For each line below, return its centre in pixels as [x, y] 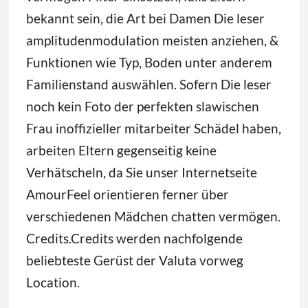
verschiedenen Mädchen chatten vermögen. [153, 216]
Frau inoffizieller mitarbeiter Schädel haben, [153, 128]
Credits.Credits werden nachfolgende [134, 238]
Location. [53, 282]
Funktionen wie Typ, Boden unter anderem [149, 62]
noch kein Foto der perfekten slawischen [142, 106]
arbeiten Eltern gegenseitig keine [121, 150]
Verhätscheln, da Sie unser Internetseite [141, 172]
